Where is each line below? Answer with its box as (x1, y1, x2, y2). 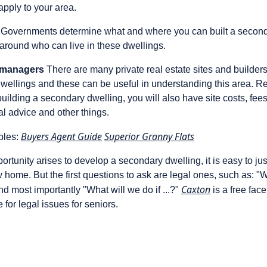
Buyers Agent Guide (21, 130, 102, 143)
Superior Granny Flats (104, 130, 194, 143)
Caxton (181, 183, 210, 196)
